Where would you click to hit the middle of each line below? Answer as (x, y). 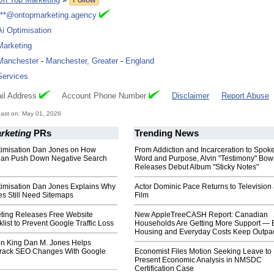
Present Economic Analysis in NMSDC (198, 260)
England (140, 61)
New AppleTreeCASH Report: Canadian (201, 215)
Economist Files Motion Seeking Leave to (203, 252)
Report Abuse (245, 96)
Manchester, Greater (82, 61)
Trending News (167, 133)
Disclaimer (191, 96)
